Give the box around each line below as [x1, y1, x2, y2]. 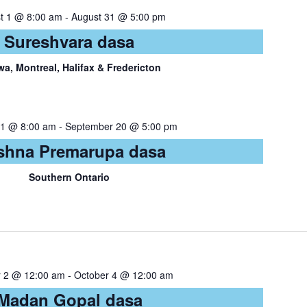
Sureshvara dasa [4, 29, 135, 53]
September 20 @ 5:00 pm [64, 119, 177, 133]
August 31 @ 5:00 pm [71, 10, 166, 23]
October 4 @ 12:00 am [73, 268, 173, 282]
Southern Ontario [29, 170, 110, 184]
